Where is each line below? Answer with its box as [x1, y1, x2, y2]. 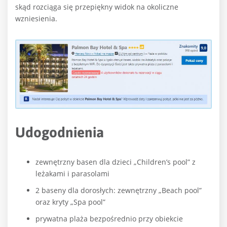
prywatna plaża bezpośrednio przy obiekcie [35, 214, 183, 224]
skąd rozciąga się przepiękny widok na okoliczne [15, 2, 178, 12]
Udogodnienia [15, 124, 104, 141]
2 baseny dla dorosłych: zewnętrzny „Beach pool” [35, 185, 202, 196]
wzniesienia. [15, 13, 57, 23]
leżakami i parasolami [35, 169, 109, 179]
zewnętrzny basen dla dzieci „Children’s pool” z [35, 157, 196, 167]
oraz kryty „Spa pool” [35, 197, 105, 207]
